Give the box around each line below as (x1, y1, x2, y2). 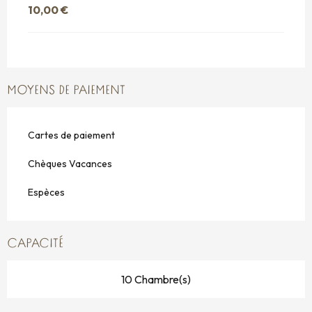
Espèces (28, 185, 65, 198)
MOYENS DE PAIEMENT (7, 84, 125, 97)
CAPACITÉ (7, 237, 63, 251)
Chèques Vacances (28, 157, 112, 170)
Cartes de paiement (28, 128, 115, 141)
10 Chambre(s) (121, 272, 191, 286)
